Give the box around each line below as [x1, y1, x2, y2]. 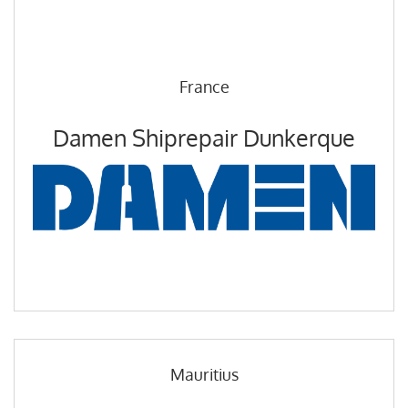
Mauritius [169, 363, 239, 384]
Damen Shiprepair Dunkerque [53, 123, 355, 153]
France [178, 76, 229, 97]
